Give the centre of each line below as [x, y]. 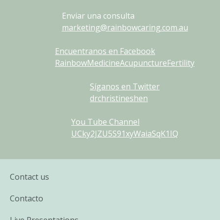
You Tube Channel [105, 122]
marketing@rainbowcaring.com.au [125, 27]
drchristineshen [119, 98]
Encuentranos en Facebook [105, 51]
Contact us [29, 177]
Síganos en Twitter [125, 86]
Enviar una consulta [98, 15]
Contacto [27, 198]
